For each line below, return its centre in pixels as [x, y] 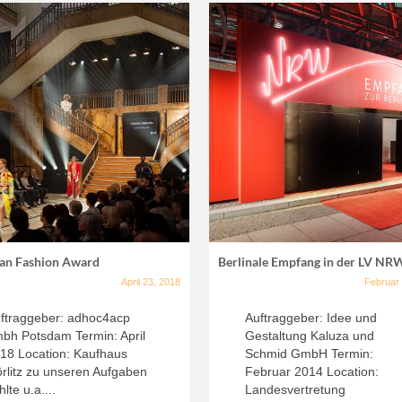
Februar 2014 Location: [312, 371]
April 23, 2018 [151, 281]
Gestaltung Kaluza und [310, 335]
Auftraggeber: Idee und [311, 317]
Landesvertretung [296, 389]
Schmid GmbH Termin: [310, 353]
